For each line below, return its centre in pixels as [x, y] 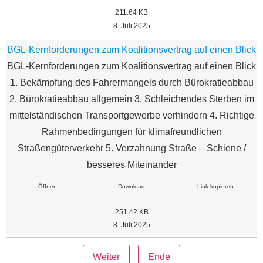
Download [131, 186]
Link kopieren [215, 186]
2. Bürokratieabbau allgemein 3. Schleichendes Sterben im [131, 99]
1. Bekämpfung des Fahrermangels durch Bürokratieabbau [131, 83]
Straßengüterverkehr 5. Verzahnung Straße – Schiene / [131, 149]
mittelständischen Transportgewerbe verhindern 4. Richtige [131, 116]
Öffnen [48, 186]
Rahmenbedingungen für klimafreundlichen [131, 132]
